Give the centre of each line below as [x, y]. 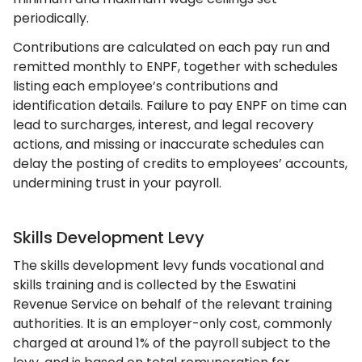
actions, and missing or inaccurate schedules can [168, 144]
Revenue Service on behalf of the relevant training [173, 304]
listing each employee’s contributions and [145, 86]
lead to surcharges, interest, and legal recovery [163, 125]
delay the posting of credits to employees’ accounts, [180, 164]
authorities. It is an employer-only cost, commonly [173, 324]
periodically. [51, 18]
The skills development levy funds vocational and [168, 265]
